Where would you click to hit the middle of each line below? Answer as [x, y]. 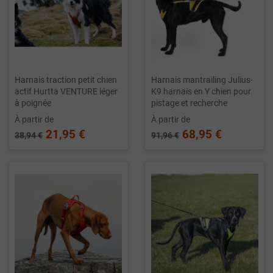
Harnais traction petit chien [66, 80]
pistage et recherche [189, 104]
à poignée [33, 104]
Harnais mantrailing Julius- [202, 80]
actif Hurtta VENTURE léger [66, 92]
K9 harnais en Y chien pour [201, 92]
